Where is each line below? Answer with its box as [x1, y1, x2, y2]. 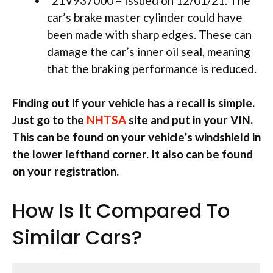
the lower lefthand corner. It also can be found [12, 147, 253, 161]
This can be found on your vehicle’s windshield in [12, 130, 261, 144]
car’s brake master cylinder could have [47, 10, 243, 24]
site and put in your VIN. [126, 113, 253, 127]
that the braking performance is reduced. [47, 61, 257, 76]
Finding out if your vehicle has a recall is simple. [12, 96, 255, 110]
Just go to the [12, 113, 84, 127]
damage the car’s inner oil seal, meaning [47, 44, 250, 58]
